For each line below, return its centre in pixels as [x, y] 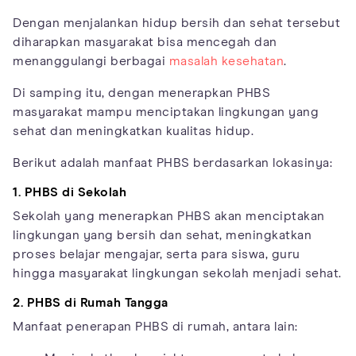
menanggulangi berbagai [91, 62]
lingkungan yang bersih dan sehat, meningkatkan [162, 236]
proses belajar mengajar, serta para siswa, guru [157, 255]
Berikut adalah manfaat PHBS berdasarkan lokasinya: [172, 163]
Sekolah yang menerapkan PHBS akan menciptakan [169, 217]
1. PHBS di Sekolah [70, 193]
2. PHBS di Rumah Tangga [91, 303]
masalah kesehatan [226, 62]
